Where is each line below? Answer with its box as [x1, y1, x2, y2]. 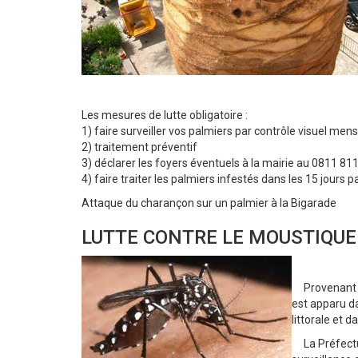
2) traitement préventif [82, 141, 200, 154]
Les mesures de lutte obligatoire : [82, 109, 248, 122]
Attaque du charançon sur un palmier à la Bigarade [82, 197, 336, 210]
